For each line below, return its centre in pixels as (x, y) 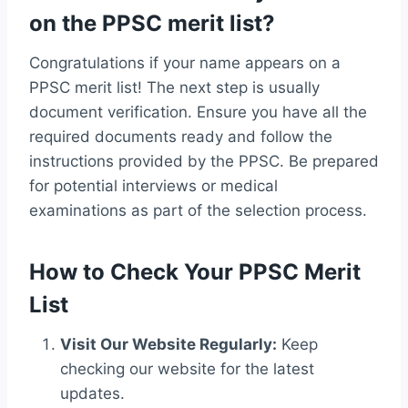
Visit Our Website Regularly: (168, 345)
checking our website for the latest (187, 369)
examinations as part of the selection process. (198, 211)
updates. (92, 394)
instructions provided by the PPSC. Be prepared (204, 162)
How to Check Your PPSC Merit (195, 272)
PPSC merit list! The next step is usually (174, 88)
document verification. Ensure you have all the (198, 112)
